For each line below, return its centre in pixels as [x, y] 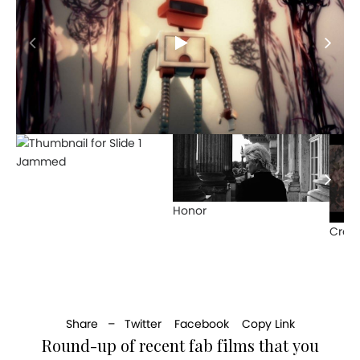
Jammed [41, 162]
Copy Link [268, 324]
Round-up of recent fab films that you [180, 346]
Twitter [143, 324]
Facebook [201, 324]
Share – [95, 324]
